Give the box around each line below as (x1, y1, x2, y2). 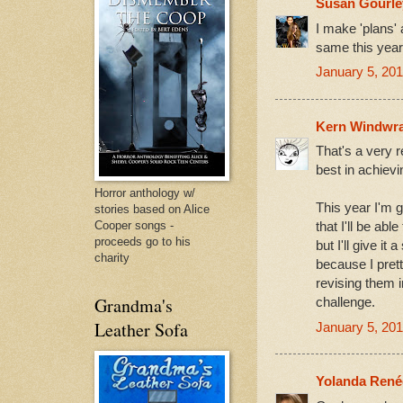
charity (94, 250, 130, 264)
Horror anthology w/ (94, 185, 195, 200)
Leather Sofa (94, 317, 188, 342)
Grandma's (94, 292, 173, 318)
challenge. (316, 294, 375, 310)
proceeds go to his (94, 234, 191, 248)
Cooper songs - (94, 218, 174, 232)
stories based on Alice (94, 201, 210, 216)
